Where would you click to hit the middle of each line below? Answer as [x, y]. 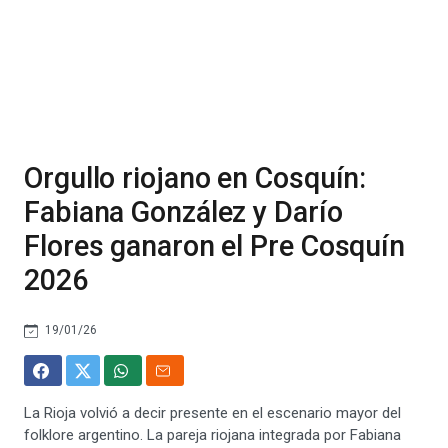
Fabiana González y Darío [183, 212]
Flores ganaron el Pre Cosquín [215, 246]
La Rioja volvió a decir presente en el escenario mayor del [212, 413]
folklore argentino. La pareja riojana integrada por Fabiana [212, 435]
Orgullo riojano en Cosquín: [195, 178]
